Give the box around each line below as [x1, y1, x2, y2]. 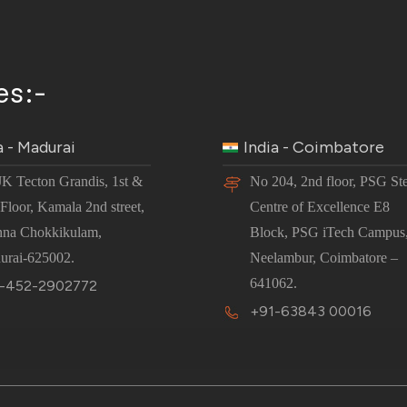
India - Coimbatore [243, 136, 384, 157]
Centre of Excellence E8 [250, 198, 390, 214]
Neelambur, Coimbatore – [250, 249, 398, 265]
